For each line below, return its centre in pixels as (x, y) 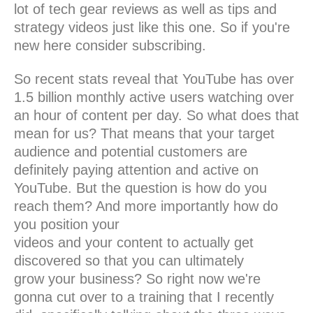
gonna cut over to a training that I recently (144, 297)
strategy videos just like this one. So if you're (152, 28)
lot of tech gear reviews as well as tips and (145, 9)
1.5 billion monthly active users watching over (154, 97)
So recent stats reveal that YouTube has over (154, 79)
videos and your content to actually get (134, 243)
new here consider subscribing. (110, 46)
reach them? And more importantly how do (146, 206)
